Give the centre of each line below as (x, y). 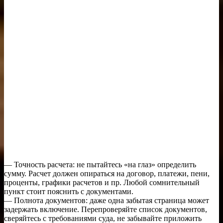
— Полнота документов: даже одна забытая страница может (107, 200)
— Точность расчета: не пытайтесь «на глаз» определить (100, 164)
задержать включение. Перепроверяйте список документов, (106, 209)
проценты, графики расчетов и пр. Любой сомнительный (102, 182)
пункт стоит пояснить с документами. (69, 191)
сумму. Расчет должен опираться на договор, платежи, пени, (107, 173)
